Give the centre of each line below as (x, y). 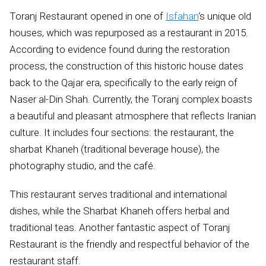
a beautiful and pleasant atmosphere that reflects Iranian (133, 115)
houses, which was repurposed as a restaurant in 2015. (129, 32)
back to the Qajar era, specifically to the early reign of (123, 82)
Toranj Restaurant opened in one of (88, 16)
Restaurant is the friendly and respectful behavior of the (129, 244)
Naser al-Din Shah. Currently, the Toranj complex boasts (131, 99)
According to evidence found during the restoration (120, 49)
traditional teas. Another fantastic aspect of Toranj (120, 227)
